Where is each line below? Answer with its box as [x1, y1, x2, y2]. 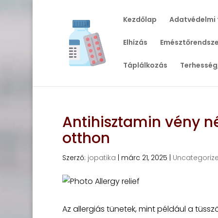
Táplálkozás [123, 60, 167, 70]
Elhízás [123, 37, 147, 47]
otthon [62, 128, 110, 148]
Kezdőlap [123, 15, 157, 24]
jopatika [87, 153, 116, 163]
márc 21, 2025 [121, 153, 167, 163]
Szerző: [62, 153, 88, 163]
